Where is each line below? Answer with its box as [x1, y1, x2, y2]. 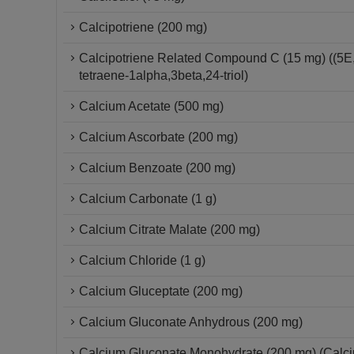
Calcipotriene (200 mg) [79, 21, 207, 34]
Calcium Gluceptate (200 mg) [79, 284, 243, 298]
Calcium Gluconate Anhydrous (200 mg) [79, 315, 303, 329]
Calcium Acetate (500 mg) [79, 100, 224, 113]
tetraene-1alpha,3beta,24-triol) [79, 69, 248, 82]
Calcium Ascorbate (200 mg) [79, 130, 238, 144]
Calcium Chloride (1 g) [79, 254, 205, 267]
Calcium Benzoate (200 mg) [79, 161, 235, 175]
